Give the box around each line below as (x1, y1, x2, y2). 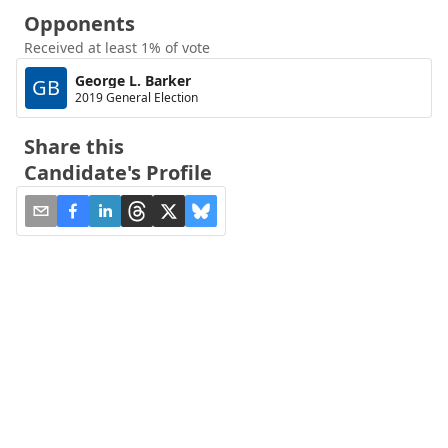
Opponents (24, 10, 135, 37)
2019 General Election (75, 88, 198, 106)
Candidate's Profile (24, 159, 212, 186)
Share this (24, 133, 124, 160)
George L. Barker (75, 70, 191, 90)
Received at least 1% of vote (24, 38, 210, 57)
